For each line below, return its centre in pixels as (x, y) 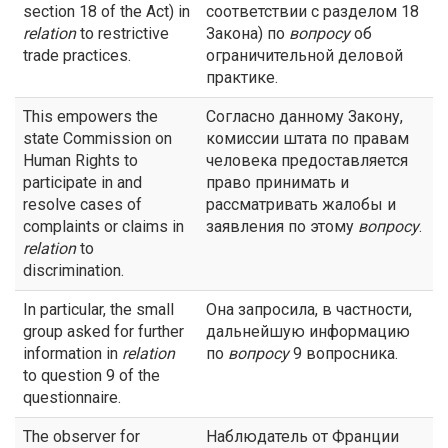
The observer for (81, 436)
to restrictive (122, 33)
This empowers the (90, 116)
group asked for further (103, 331)
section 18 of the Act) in (106, 11)
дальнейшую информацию (308, 331)
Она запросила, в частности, (309, 309)
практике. (242, 77)
